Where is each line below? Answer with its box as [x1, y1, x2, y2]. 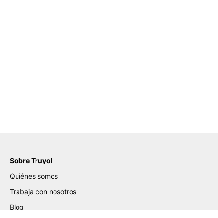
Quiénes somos [10, 172, 58, 180]
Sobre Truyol [10, 156, 53, 164]
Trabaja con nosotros [10, 187, 76, 196]
